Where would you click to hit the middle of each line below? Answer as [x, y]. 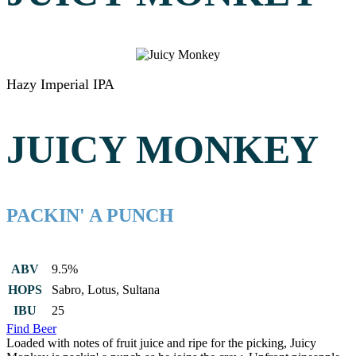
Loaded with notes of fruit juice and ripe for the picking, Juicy [161, 343]
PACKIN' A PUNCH [90, 215]
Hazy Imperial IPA [60, 84]
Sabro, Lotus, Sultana [106, 290]
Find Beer [31, 329]
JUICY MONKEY [163, 149]
